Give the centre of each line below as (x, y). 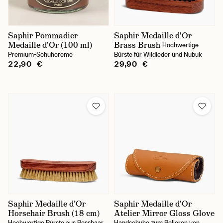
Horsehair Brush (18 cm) (54, 213)
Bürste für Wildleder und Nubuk (158, 55)
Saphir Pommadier (43, 36)
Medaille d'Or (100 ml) (50, 45)
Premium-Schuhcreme (40, 55)
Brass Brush (137, 45)
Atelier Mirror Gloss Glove (164, 213)
